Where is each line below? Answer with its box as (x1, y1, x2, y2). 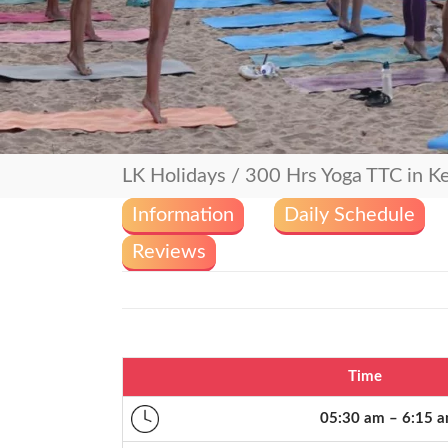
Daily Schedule (284, 205, 415, 225)
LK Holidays (122, 166, 226, 186)
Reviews (132, 242, 206, 262)
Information (132, 205, 234, 225)
